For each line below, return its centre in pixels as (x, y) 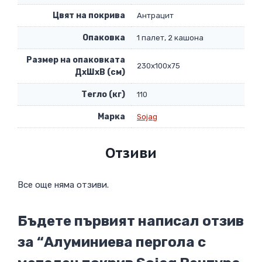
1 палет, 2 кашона (170, 38)
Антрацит (155, 16)
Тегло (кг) (103, 95)
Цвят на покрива (89, 16)
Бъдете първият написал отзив (131, 221)
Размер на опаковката (76, 60)
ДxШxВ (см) (100, 73)
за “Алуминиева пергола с (112, 242)
